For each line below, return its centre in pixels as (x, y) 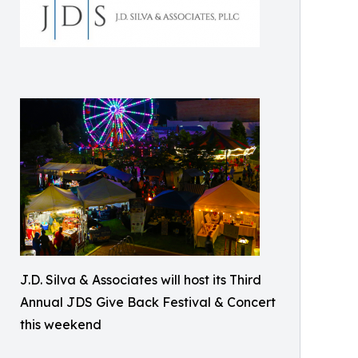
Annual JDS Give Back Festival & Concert (148, 302)
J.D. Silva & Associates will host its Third (141, 280)
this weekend (61, 325)
